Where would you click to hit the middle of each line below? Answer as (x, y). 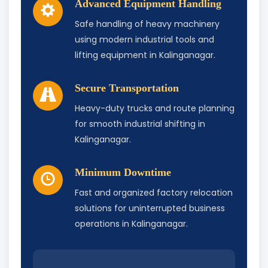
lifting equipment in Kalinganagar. (145, 55)
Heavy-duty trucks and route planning (155, 109)
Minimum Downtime (123, 173)
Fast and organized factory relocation (154, 193)
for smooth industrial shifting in (140, 124)
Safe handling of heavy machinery (147, 24)
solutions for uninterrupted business (150, 208)
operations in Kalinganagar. (131, 224)
